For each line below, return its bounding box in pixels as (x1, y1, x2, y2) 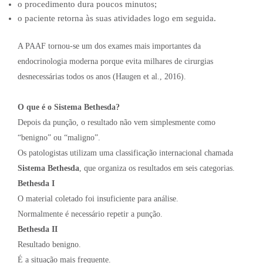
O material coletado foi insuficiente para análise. (18, 194, 178, 203)
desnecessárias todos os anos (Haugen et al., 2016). (18, 72, 186, 81)
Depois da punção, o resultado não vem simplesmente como (18, 117, 215, 127)
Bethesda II (18, 224, 58, 234)
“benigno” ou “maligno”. (18, 133, 100, 142)
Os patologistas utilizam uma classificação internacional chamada (18, 148, 233, 157)
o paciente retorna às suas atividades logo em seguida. (18, 14, 216, 23)
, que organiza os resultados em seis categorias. (79, 163, 235, 173)
